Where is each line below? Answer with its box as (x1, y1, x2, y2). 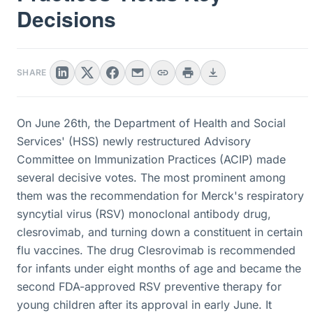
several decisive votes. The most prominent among (17, 170, 286, 184)
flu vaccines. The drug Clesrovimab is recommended (17, 243, 296, 257)
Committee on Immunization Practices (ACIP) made (17, 152, 286, 166)
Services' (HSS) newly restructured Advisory (17, 134, 251, 148)
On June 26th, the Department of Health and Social (17, 116, 286, 130)
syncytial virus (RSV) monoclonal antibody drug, (17, 207, 271, 221)
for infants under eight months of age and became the (17, 261, 301, 275)
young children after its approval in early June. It (17, 298, 272, 312)
